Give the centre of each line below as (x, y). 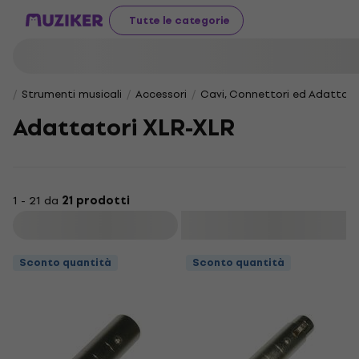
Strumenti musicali (72, 94)
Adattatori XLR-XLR (124, 128)
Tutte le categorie (179, 20)
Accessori (161, 94)
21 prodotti (96, 201)
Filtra (97, 225)
